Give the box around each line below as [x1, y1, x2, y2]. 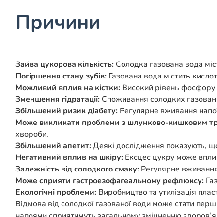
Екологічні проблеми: [15, 187, 96, 198]
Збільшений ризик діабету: [15, 106, 118, 117]
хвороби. [15, 129, 48, 140]
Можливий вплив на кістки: [15, 82, 120, 93]
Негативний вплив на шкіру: [15, 152, 123, 163]
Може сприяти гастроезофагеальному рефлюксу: [15, 175, 204, 186]
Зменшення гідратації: [15, 94, 100, 105]
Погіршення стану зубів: [15, 71, 107, 82]
